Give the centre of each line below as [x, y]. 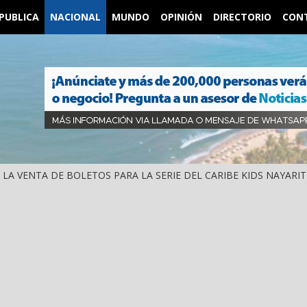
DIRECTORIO [242, 17]
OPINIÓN [181, 17]
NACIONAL [75, 17]
